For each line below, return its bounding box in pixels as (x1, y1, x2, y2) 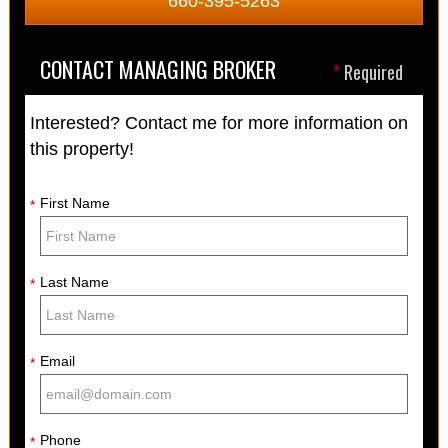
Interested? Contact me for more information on (29, 112, 408, 133)
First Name (39, 194, 110, 211)
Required (340, 58, 404, 85)
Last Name (39, 273, 109, 290)
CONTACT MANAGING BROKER (39, 52, 276, 85)
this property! (29, 138, 134, 159)
